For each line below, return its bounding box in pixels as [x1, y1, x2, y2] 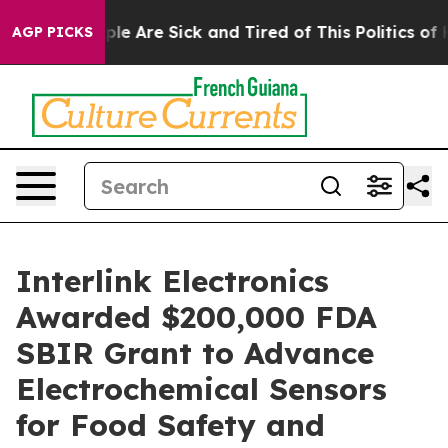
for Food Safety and [16, 406, 325, 444]
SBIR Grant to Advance [16, 334, 374, 372]
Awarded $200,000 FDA [16, 298, 377, 336]
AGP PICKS [12, 23, 93, 41]
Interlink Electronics [16, 262, 329, 300]
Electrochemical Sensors [16, 370, 387, 408]
